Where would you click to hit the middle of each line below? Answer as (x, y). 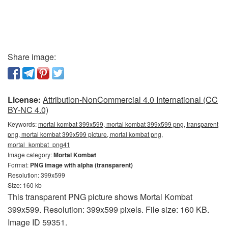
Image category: (31, 155)
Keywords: (23, 124)
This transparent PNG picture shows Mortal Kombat (100, 197)
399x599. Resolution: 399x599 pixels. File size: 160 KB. (108, 210)
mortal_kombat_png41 (39, 145)
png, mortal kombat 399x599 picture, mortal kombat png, (85, 134)
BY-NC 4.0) (28, 110)
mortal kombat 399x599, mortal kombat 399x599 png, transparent (128, 124)
